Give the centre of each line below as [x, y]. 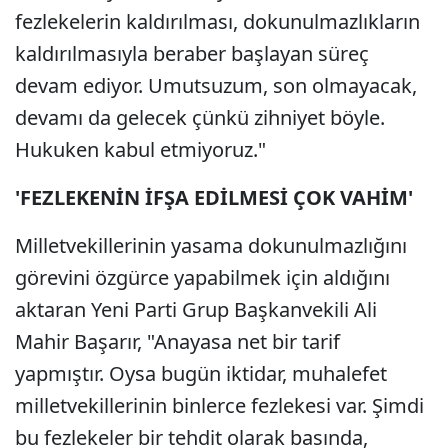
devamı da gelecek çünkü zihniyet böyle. [200, 117]
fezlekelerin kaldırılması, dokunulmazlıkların [217, 21]
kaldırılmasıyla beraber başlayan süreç [192, 53]
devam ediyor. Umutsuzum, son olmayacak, [216, 85]
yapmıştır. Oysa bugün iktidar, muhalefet [201, 373]
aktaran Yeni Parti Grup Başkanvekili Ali [196, 309]
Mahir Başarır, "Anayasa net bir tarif [177, 341]
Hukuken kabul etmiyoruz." [140, 149]
